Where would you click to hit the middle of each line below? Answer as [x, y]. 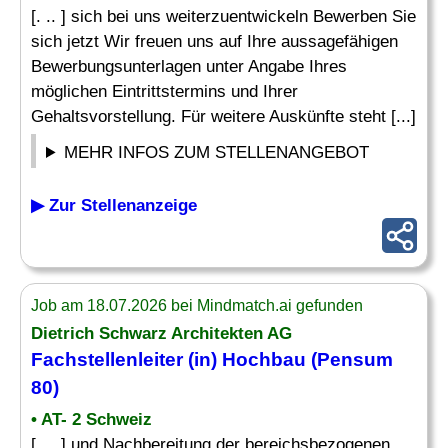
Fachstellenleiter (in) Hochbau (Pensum [212, 359]
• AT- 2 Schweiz [91, 419]
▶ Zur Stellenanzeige [114, 205]
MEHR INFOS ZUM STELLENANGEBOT [217, 152]
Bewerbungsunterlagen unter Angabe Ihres [189, 66]
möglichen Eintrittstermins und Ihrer [164, 91]
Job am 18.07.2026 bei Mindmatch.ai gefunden [197, 305]
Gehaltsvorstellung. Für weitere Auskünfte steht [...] [223, 116]
